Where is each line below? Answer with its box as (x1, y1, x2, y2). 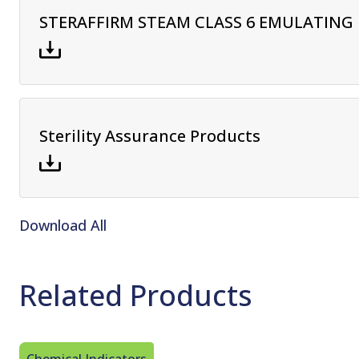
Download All (19, 215, 107, 235)
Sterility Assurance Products (39, 124, 260, 147)
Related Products (19, 275, 252, 315)
